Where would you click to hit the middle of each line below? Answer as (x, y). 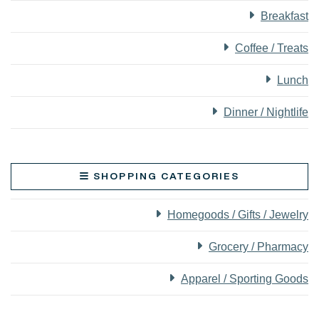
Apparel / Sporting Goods (245, 278)
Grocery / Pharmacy (258, 246)
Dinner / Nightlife (266, 112)
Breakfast (284, 16)
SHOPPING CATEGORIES (167, 176)
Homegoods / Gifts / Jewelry (238, 214)
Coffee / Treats (272, 48)
